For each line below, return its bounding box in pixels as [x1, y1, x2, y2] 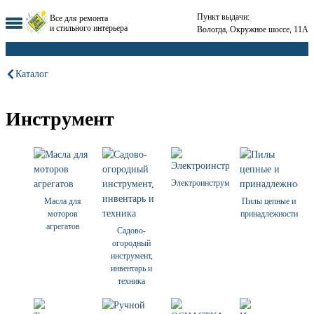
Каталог [15, 68, 48, 79]
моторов [48, 209, 78, 219]
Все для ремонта [50, 13, 108, 23]
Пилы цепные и [242, 196, 296, 207]
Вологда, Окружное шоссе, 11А [197, 24, 308, 34]
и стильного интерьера [50, 22, 128, 33]
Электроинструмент [171, 178, 241, 189]
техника [118, 276, 145, 287]
